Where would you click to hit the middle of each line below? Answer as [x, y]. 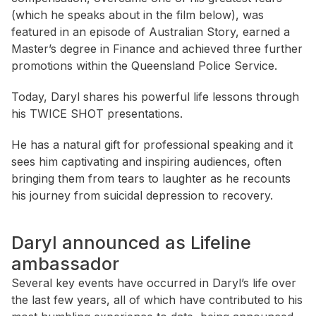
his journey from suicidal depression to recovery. [142, 196]
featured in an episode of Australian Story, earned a [151, 32]
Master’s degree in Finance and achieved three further [157, 49]
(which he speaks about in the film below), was [138, 15]
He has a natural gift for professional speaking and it [152, 145]
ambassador [65, 264]
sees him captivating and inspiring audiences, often [146, 162]
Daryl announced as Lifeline [131, 243]
